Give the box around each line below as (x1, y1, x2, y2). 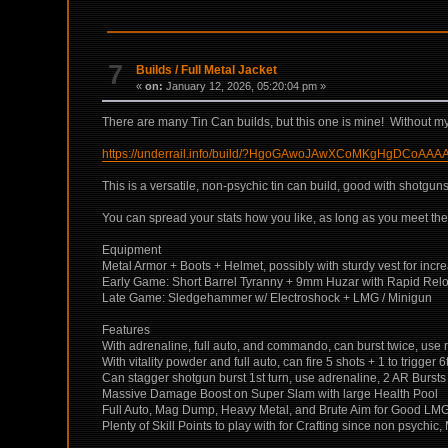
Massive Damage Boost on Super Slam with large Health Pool (102, 386, 439, 401)
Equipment (102, 242, 162, 257)
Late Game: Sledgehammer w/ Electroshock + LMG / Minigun (102, 290, 433, 305)
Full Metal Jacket (181, 62, 278, 77)
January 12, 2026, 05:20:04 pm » (163, 79, 327, 92)
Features (102, 322, 151, 337)
